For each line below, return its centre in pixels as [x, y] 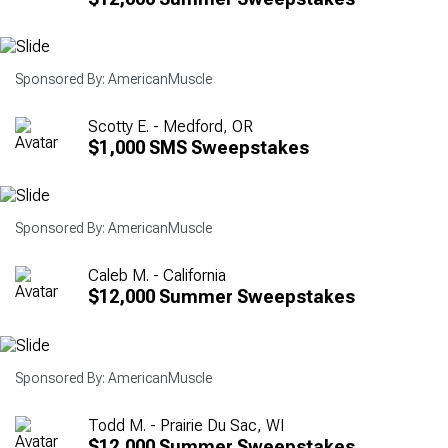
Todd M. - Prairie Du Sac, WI [186, 425]
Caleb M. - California [157, 276]
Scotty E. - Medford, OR [170, 126]
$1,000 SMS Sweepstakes [198, 147]
